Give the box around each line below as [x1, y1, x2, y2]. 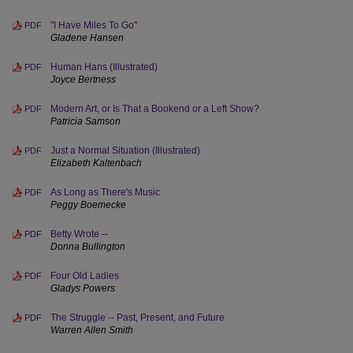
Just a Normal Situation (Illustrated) [50, 145, 200, 156]
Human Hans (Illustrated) [50, 61, 158, 72]
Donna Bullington [50, 241, 125, 252]
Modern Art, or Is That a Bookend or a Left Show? [50, 103, 259, 114]
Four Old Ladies [50, 270, 119, 281]
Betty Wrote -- [50, 229, 108, 240]
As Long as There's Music [50, 187, 160, 198]
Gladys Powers [50, 283, 115, 294]
